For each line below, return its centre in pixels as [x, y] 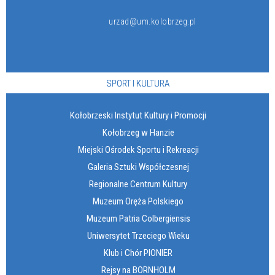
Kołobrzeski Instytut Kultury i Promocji [138, 115]
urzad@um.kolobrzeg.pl [153, 21]
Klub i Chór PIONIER [138, 253]
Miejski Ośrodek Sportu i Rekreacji [138, 149]
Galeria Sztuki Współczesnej [138, 167]
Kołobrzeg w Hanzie [138, 132]
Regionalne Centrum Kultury [138, 184]
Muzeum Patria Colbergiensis [138, 218]
